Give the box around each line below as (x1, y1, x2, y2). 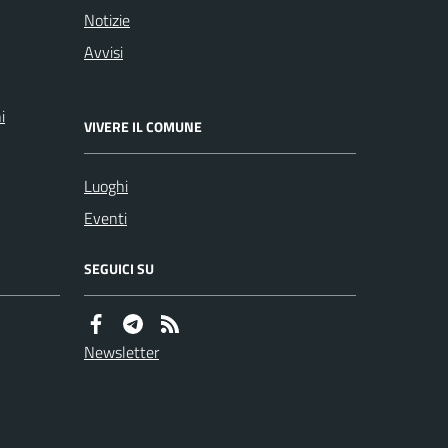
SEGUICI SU (84, 257, 154, 279)
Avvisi (84, 39, 123, 64)
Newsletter (84, 339, 159, 364)
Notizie (84, 7, 130, 32)
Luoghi (84, 173, 128, 198)
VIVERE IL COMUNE (84, 115, 202, 137)
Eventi (84, 205, 127, 230)
